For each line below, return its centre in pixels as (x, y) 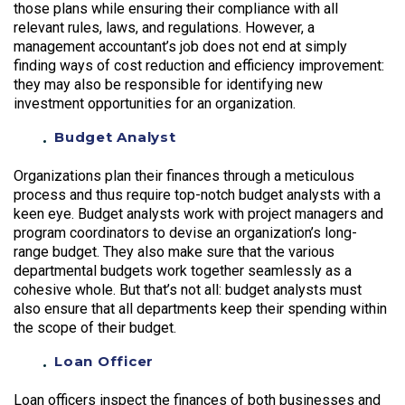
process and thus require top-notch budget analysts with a (197, 195)
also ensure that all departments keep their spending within (200, 309)
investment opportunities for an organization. (155, 104)
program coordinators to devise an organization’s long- (185, 233)
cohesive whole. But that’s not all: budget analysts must (188, 290)
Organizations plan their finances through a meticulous (184, 176)
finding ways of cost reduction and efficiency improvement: (199, 66)
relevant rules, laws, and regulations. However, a (164, 28)
